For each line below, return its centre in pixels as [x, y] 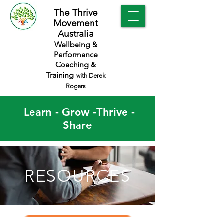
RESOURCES [77, 176]
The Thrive [76, 12]
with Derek [91, 75]
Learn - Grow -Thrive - [77, 112]
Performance [76, 54]
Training [60, 75]
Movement [76, 23]
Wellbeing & [76, 44]
